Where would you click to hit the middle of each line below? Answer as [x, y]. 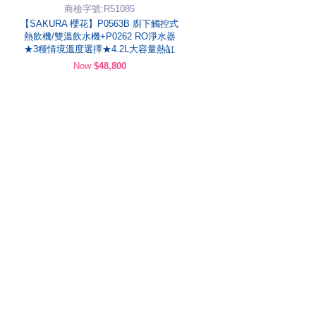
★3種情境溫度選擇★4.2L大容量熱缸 [99, 49]
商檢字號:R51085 [99, 9]
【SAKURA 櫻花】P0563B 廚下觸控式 [99, 24]
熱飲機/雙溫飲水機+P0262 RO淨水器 [99, 36]
